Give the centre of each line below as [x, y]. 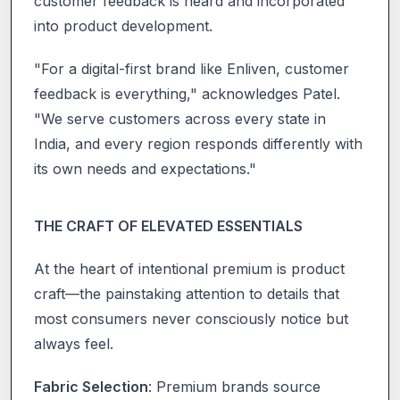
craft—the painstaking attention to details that [187, 293]
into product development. [123, 25]
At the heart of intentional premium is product [189, 268]
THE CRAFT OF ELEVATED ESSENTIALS [168, 225]
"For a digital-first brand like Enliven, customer [192, 68]
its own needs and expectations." [145, 168]
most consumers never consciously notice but [191, 318]
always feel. [74, 343]
